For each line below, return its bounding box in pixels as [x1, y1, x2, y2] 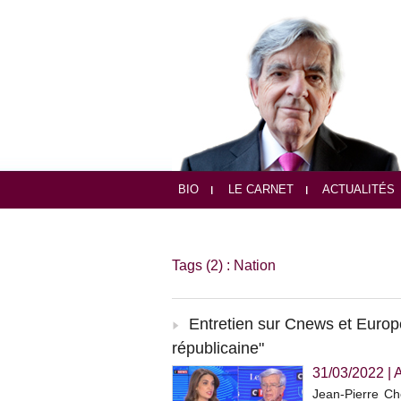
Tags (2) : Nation [172, 258, 276, 274]
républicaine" [172, 339, 264, 358]
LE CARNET [225, 183, 294, 197]
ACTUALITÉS [320, 183, 395, 197]
